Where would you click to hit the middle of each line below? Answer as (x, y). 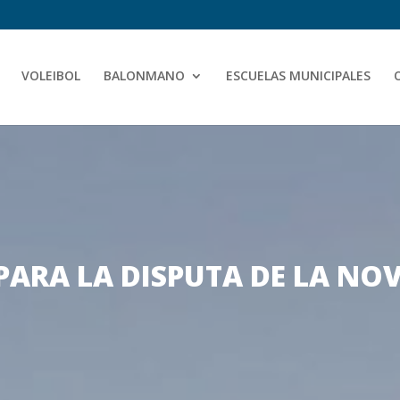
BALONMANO (144, 75)
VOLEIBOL (51, 75)
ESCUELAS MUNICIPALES (298, 75)
